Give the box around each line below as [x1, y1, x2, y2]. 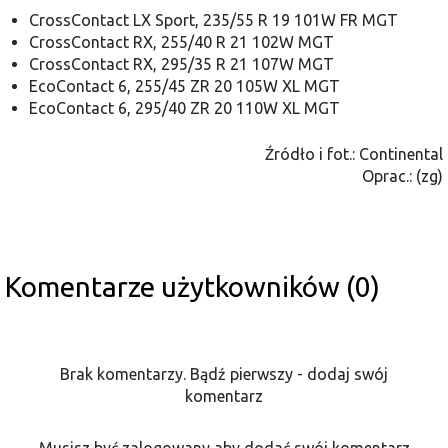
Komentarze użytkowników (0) [5, 271, 380, 303]
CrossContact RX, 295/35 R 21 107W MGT [29, 55, 334, 74]
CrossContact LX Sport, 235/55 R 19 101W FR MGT [29, 11, 398, 30]
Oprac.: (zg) [362, 167, 443, 186]
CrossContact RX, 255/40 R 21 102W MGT [29, 33, 334, 52]
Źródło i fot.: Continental [265, 145, 443, 164]
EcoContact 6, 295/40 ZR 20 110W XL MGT [29, 99, 340, 118]
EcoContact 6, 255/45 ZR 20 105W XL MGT [29, 77, 340, 96]
